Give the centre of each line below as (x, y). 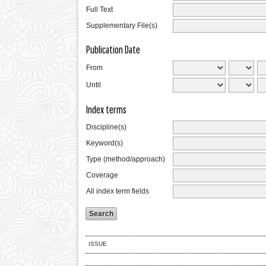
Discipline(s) (106, 127)
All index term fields (118, 191)
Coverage (102, 175)
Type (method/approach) (126, 159)
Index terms (106, 109)
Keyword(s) (104, 143)
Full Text (99, 9)
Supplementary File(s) (122, 26)
